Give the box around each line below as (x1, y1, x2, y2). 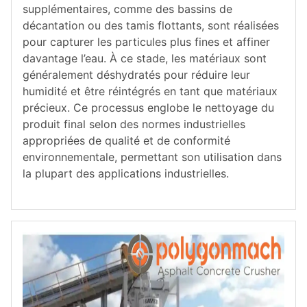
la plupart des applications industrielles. (23, 167, 229, 180)
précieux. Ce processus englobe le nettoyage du (23, 101, 274, 114)
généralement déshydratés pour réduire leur (23, 68, 250, 82)
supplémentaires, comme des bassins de (23, 2, 232, 16)
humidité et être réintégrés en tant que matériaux (23, 84, 278, 98)
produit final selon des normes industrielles (23, 117, 245, 131)
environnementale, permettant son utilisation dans (23, 150, 282, 164)
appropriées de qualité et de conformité (23, 134, 230, 147)
